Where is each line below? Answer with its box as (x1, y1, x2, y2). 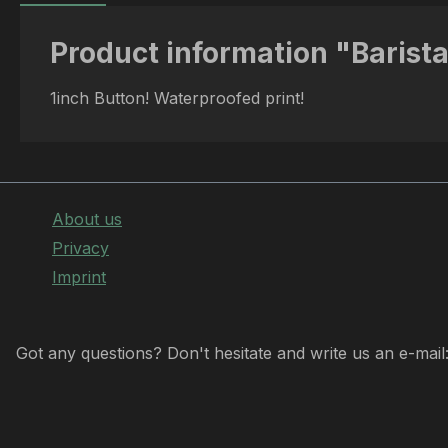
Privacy (52, 238, 109, 258)
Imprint (52, 267, 106, 287)
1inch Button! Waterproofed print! (50, 88, 309, 108)
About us (52, 209, 122, 229)
